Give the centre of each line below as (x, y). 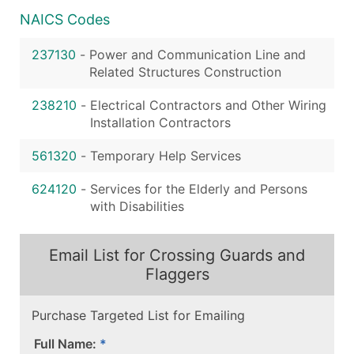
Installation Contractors (160, 122)
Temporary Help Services (166, 155)
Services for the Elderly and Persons (199, 188)
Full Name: (65, 343)
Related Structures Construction (185, 72)
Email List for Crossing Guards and (177, 255)
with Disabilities (137, 206)
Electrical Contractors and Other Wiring (208, 105)
